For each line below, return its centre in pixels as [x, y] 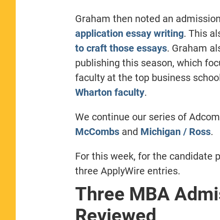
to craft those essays [121, 48]
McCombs [97, 131]
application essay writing [129, 33]
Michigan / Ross [175, 131]
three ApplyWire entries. [127, 171]
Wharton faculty [110, 92]
